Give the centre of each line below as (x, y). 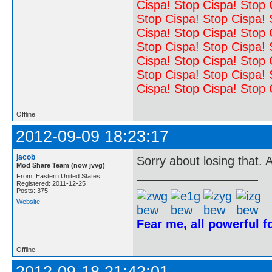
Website (28, 202)
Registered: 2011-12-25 (51, 183)
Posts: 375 (32, 191)
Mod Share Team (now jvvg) (61, 165)
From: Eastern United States (58, 176)
